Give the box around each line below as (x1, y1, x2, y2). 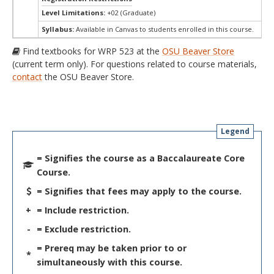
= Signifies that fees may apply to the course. (37, 185, 242, 197)
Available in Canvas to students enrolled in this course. (74, 24, 254, 34)
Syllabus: (42, 24, 74, 34)
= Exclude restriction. (37, 223, 131, 235)
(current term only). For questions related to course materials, (12, 58, 257, 70)
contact (12, 71, 42, 83)
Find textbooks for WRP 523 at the (20, 45, 162, 57)
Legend (221, 126, 250, 137)
